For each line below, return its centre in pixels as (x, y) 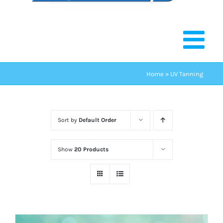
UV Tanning (187, 74)
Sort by (68, 120)
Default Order (97, 120)
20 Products (91, 149)
